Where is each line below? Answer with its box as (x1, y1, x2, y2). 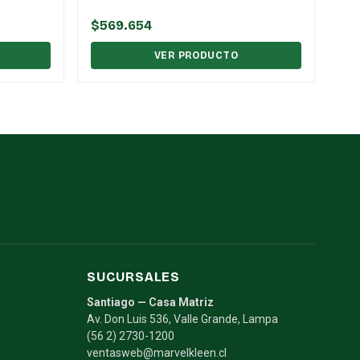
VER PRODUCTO (153, 49, 239, 61)
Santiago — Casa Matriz (87, 295, 214, 309)
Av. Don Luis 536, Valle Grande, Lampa (87, 312, 278, 325)
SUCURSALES (87, 268, 180, 284)
